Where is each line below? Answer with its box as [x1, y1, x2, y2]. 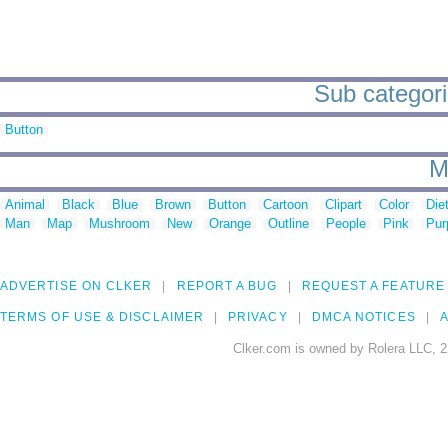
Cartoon [263, 197, 308, 213]
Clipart [325, 197, 362, 213]
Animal [5, 197, 45, 213]
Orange [209, 216, 251, 232]
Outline [268, 216, 309, 232]
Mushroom [89, 216, 150, 232]
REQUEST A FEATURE [301, 279, 445, 294]
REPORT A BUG [176, 279, 278, 294]
